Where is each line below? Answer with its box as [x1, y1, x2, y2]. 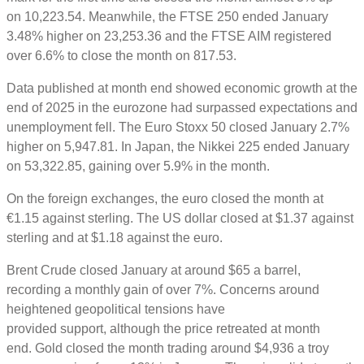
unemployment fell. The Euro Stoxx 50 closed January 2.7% [6, 119, 349, 134]
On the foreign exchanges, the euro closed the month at [6, 191, 323, 206]
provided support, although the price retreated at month [6, 321, 320, 336]
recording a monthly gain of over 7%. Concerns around [6, 282, 319, 297]
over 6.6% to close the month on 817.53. [6, 48, 236, 63]
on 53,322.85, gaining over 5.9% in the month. [6, 158, 270, 173]
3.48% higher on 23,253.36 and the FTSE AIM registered [6, 28, 331, 43]
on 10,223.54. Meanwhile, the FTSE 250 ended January [6, 9, 328, 24]
